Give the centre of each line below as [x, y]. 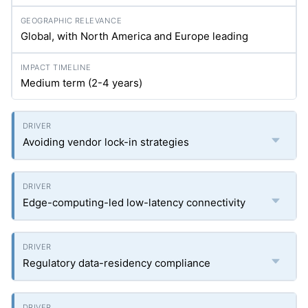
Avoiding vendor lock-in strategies [106, 142]
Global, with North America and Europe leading [134, 36]
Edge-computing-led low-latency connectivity [134, 202]
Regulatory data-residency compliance [117, 263]
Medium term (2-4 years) [81, 83]
